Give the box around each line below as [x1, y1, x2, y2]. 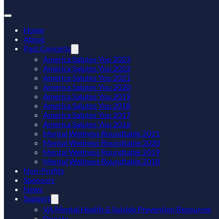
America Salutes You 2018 [43, 101, 131, 110]
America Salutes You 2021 [43, 73, 131, 82]
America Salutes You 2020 [43, 82, 131, 91]
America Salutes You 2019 [43, 91, 131, 101]
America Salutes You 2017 [43, 110, 131, 119]
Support [23, 194, 51, 203]
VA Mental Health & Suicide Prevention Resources [43, 204, 211, 214]
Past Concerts [23, 44, 71, 53]
